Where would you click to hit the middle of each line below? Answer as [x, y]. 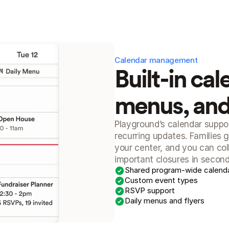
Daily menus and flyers [165, 201]
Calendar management [156, 60]
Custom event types [161, 180]
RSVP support [150, 190]
